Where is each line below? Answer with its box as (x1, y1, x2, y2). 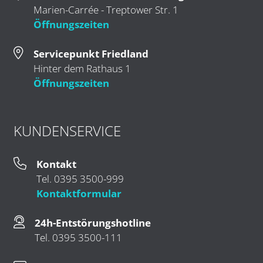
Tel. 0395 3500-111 (35, 230, 122, 244)
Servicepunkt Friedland (33, 46, 149, 60)
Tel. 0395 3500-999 (36, 171, 124, 186)
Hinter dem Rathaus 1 (33, 61, 131, 75)
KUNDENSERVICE (13, 120, 121, 140)
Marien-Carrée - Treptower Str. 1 (33, 2, 178, 16)
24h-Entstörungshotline (35, 215, 151, 230)
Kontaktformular (36, 186, 122, 200)
